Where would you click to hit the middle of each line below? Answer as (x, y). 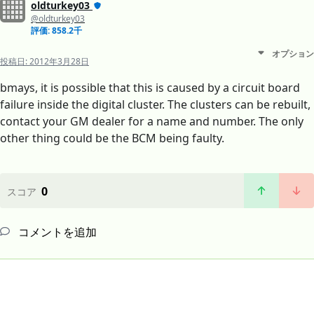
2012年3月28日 (59, 62)
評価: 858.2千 (56, 31)
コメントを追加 (56, 232)
